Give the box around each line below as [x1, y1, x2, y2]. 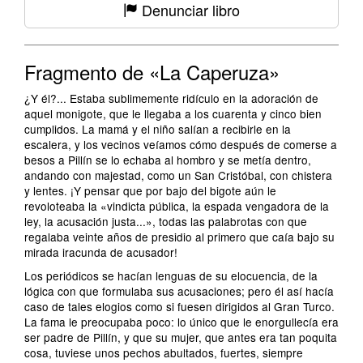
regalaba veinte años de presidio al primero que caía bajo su [24, 228, 335, 245]
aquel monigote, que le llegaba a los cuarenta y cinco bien [24, 105, 322, 122]
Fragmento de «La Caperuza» [24, 58, 280, 86]
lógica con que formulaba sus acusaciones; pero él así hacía [24, 283, 334, 299]
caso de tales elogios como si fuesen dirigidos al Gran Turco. [24, 298, 335, 314]
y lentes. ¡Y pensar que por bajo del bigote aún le [24, 182, 276, 199]
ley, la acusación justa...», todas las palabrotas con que [24, 213, 307, 229]
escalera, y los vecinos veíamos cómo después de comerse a [24, 136, 337, 152]
